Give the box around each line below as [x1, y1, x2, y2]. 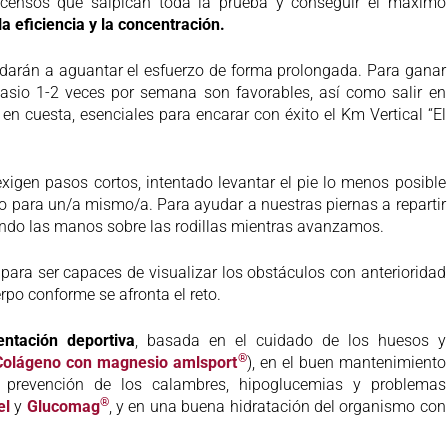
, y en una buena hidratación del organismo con [108, 396, 446, 416]
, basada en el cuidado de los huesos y [135, 330, 446, 350]
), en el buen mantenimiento [246, 352, 446, 372]
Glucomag [22, 396, 100, 416]
